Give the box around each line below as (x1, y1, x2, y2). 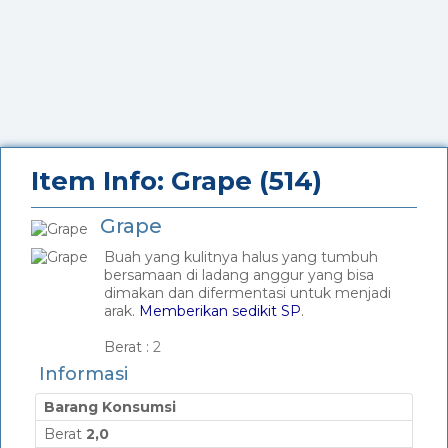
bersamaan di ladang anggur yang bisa (104, 266, 374, 284)
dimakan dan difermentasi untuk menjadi (104, 284, 391, 302)
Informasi (39, 363, 128, 385)
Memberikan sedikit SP (139, 302, 301, 320)
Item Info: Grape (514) (31, 165, 322, 197)
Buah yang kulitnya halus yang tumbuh (104, 248, 378, 266)
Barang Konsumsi (44, 398, 176, 416)
